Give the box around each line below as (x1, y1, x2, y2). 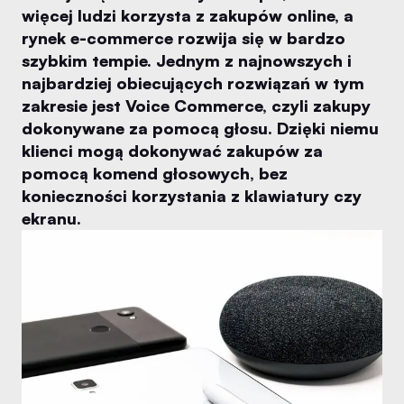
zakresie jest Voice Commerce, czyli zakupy (22, 96, 371, 115)
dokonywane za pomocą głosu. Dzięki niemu (22, 118, 379, 138)
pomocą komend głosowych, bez (22, 163, 288, 183)
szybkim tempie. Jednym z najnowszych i (22, 50, 352, 70)
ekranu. (22, 208, 81, 228)
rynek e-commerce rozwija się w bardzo (22, 28, 345, 48)
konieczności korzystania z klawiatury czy (22, 186, 362, 206)
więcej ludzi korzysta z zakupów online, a (22, 5, 353, 25)
